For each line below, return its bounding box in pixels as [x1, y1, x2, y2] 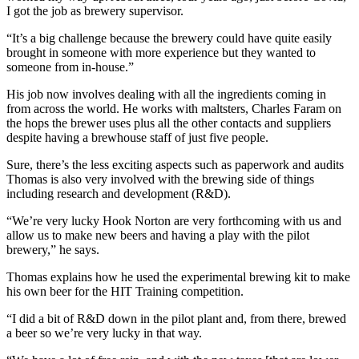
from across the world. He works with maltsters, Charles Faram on [6, 102, 341, 116]
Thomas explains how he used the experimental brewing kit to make [6, 270, 350, 284]
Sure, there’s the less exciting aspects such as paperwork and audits [6, 158, 344, 172]
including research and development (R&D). [6, 187, 231, 201]
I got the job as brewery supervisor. [6, 4, 184, 18]
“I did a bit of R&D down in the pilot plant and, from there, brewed [6, 312, 346, 326]
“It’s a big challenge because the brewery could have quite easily [6, 31, 332, 46]
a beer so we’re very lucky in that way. [6, 326, 202, 341]
